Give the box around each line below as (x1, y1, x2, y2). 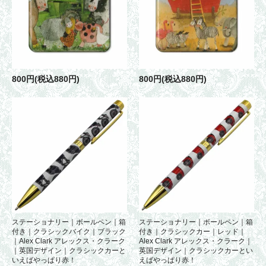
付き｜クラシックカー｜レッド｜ (139, 227, 246, 236)
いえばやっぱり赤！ (12, 255, 76, 264)
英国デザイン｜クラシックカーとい (139, 246, 253, 255)
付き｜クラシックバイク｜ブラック (12, 227, 126, 236)
